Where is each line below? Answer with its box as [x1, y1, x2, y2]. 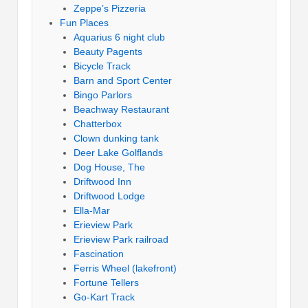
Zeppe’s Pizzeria [74, 3, 146, 14]
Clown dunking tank [74, 133, 159, 144]
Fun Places [60, 17, 109, 29]
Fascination [74, 248, 124, 260]
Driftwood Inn [74, 176, 131, 188]
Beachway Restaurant [74, 104, 169, 115]
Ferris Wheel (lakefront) [74, 263, 177, 274]
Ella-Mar [74, 205, 110, 217]
